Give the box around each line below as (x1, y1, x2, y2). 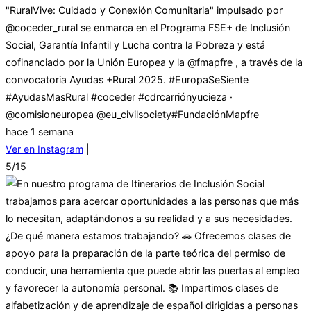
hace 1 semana (6, 126, 74, 138)
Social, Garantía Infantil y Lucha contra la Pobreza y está (6, 39, 265, 51)
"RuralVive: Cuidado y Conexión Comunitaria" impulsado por (6, 4, 283, 17)
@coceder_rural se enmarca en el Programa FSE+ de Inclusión (6, 22, 290, 34)
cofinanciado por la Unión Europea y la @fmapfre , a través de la (6, 56, 303, 69)
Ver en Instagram (6, 143, 83, 155)
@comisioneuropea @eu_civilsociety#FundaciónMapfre (6, 108, 259, 121)
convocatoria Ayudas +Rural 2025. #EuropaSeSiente (6, 74, 249, 86)
